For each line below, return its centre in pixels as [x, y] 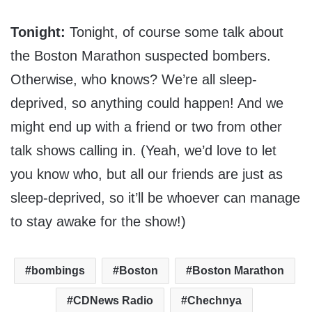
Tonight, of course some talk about [174, 32]
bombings [58, 271]
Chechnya [214, 301]
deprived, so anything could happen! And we [147, 103]
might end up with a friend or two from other [146, 127]
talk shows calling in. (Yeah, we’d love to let [143, 151]
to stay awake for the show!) [98, 222]
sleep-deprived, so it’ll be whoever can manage [155, 198]
